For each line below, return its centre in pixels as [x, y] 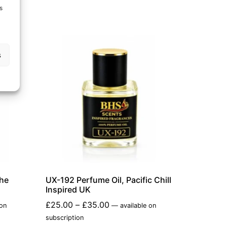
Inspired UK [68, 189]
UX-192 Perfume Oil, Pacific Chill [109, 180]
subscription [65, 217]
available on [137, 205]
